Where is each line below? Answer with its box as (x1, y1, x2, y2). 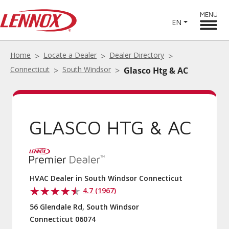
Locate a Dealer (43, 50, 97, 60)
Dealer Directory (109, 50, 164, 60)
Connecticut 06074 (30, 214, 96, 224)
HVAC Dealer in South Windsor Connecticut (30, 173, 182, 183)
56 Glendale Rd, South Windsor (30, 202, 139, 212)
